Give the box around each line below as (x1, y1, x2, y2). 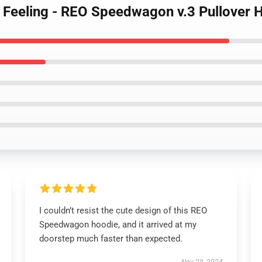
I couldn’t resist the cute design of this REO (39, 205, 207, 216)
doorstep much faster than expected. (39, 233, 182, 244)
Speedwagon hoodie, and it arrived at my (39, 219, 196, 230)
